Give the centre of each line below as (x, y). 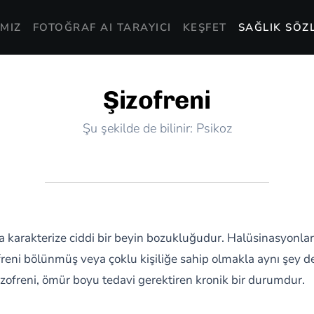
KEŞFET (205, 27)
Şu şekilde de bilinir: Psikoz (157, 128)
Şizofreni (157, 100)
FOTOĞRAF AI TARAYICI (102, 27)
